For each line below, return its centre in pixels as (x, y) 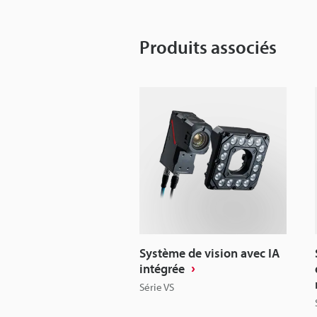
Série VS (157, 287)
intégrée (162, 268)
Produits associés (208, 47)
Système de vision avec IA (209, 253)
